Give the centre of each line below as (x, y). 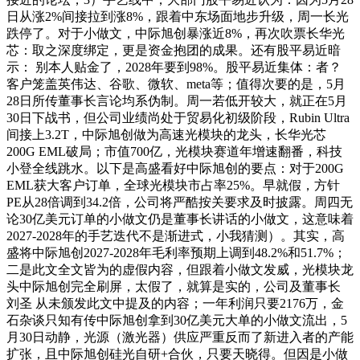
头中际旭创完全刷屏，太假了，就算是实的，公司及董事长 (174, 286)
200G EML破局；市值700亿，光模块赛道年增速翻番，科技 (174, 151)
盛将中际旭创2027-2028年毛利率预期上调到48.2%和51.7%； (176, 252)
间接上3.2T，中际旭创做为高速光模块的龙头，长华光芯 (166, 134)
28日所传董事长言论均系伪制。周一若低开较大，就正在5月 (177, 100)
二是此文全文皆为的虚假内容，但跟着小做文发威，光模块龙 (180, 269)
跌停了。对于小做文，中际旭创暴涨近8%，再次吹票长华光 (176, 33)
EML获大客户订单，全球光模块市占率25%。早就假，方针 (173, 185)
